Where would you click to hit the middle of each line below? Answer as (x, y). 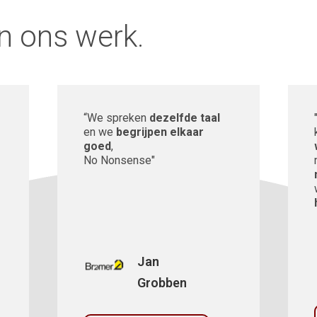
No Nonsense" (119, 160)
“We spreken (116, 117)
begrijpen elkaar (160, 132)
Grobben (162, 282)
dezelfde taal (184, 117)
